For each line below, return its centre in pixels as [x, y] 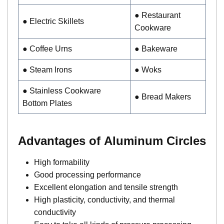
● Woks [148, 69]
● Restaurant [157, 15]
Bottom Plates [47, 103]
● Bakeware [156, 48]
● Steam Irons [48, 69]
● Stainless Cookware [62, 90]
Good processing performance [87, 174]
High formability [62, 162]
